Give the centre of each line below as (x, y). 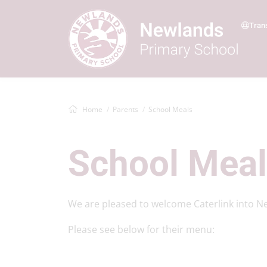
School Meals (170, 109)
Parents (125, 109)
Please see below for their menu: (141, 229)
